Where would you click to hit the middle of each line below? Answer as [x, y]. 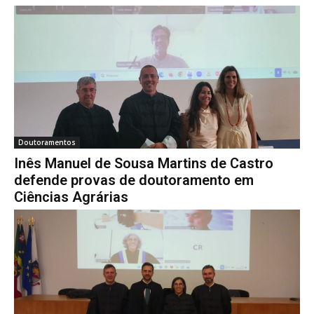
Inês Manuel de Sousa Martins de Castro [144, 164]
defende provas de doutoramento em [134, 180]
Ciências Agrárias [71, 197]
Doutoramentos [47, 143]
